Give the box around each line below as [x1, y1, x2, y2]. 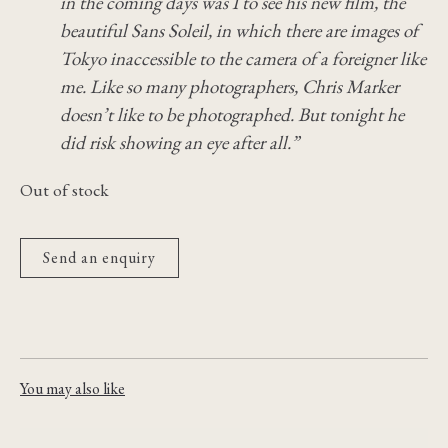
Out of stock [20, 178, 109, 201]
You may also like [20, 378, 125, 399]
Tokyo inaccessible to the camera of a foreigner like [60, 46, 426, 71]
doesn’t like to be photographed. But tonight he [60, 102, 404, 127]
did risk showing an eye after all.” [60, 130, 299, 155]
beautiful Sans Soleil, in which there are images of [60, 18, 418, 43]
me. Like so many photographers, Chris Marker [60, 74, 399, 99]
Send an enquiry [43, 247, 156, 268]
